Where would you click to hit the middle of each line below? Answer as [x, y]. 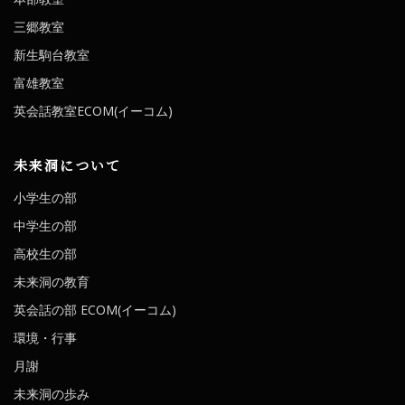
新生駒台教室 [52, 54]
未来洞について [67, 165]
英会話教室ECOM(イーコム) [93, 110]
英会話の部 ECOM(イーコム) [95, 309]
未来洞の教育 [52, 281]
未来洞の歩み [52, 393]
